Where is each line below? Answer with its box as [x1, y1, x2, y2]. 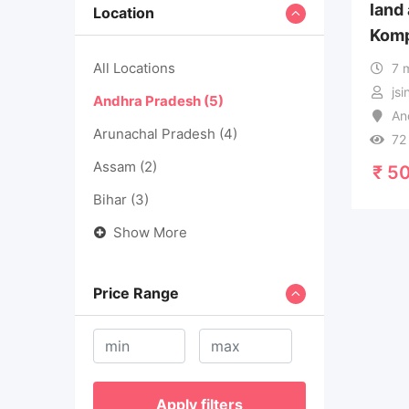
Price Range [93, 283, 179, 302]
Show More [113, 223, 187, 241]
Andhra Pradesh [93, 91, 204, 110]
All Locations [93, 58, 175, 77]
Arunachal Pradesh [93, 124, 219, 142]
